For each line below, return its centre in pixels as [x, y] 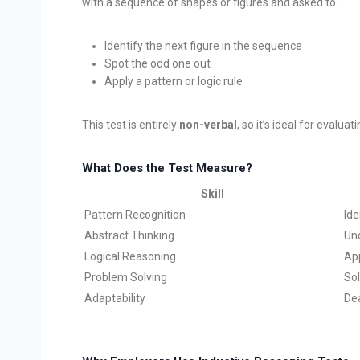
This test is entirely [131, 124]
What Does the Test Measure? [167, 168]
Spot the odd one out [157, 63]
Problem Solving [126, 278]
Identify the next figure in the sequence [203, 45]
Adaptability [115, 299]
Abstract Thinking [129, 236]
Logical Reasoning [130, 257]
